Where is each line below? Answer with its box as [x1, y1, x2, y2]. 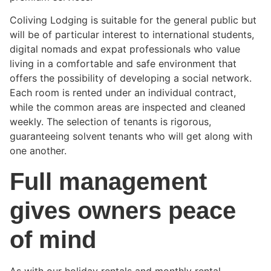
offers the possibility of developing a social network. [10, 72, 252, 85]
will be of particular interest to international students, [10, 28, 254, 41]
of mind [10, 226, 96, 253]
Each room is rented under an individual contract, [10, 87, 236, 99]
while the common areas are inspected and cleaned [10, 101, 246, 114]
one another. [10, 145, 70, 157]
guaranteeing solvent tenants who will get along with [10, 130, 252, 143]
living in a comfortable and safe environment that [10, 57, 237, 70]
